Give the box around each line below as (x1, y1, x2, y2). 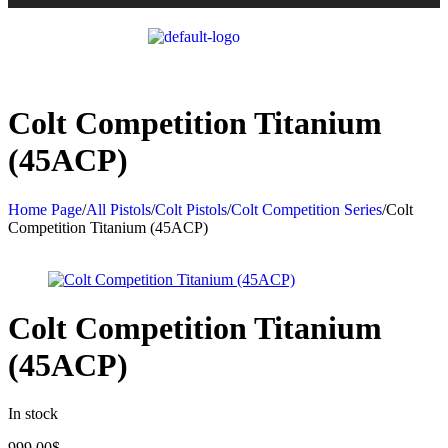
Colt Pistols (155, 200, 227, 218)
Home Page (8, 200, 82, 218)
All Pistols (86, 200, 151, 218)
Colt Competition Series (231, 200, 382, 218)
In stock (8, 405, 58, 423)
